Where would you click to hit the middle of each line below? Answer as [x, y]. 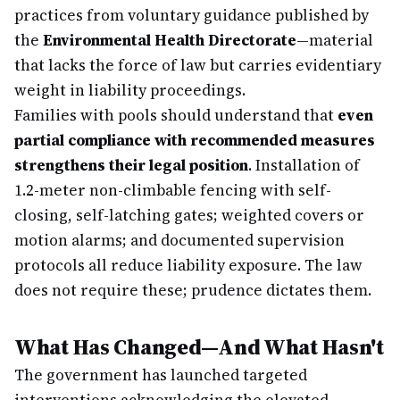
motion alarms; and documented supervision [179, 240]
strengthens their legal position [131, 165]
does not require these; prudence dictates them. [193, 290]
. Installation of [304, 165]
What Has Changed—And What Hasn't [199, 347]
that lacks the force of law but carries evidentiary [198, 65]
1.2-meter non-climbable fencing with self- [173, 190]
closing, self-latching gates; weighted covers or [189, 215]
